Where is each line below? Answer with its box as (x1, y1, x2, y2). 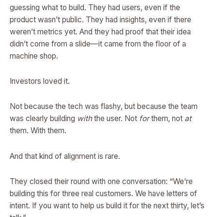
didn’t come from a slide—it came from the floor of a (10, 39, 186, 49)
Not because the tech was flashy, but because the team (10, 102, 198, 111)
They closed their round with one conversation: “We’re (10, 176, 193, 186)
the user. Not (92, 114, 139, 124)
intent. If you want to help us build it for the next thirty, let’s (10, 201, 204, 210)
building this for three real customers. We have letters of (10, 188, 197, 198)
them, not (149, 114, 185, 124)
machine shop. (10, 51, 58, 61)
